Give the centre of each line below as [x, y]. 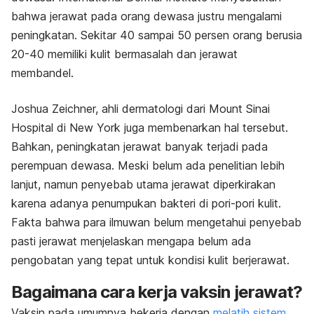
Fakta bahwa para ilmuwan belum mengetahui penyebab [156, 222]
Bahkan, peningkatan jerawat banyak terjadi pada [139, 146]
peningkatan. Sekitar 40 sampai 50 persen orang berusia [157, 35]
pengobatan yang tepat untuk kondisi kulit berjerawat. [150, 260]
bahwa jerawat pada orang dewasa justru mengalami [146, 16]
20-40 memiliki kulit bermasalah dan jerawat [124, 54]
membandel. [42, 73]
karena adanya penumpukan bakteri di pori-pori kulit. [146, 203]
